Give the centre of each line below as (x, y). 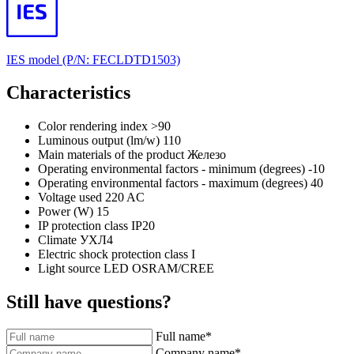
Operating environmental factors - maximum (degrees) (173, 183)
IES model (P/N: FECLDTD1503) (93, 59)
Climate (57, 240)
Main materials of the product (111, 155)
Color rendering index (93, 126)
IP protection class (83, 226)
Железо (207, 155)
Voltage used (70, 198)
